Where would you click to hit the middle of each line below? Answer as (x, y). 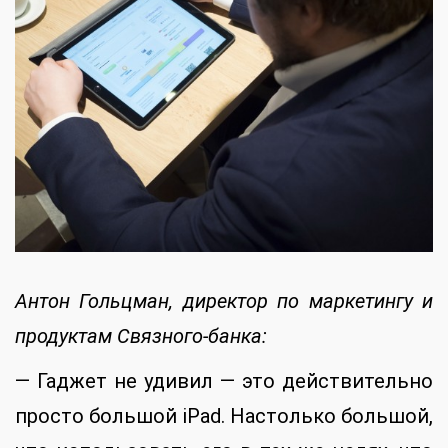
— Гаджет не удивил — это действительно (224, 380)
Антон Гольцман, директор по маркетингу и (224, 300)
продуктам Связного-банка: (141, 335)
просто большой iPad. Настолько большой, (224, 415)
